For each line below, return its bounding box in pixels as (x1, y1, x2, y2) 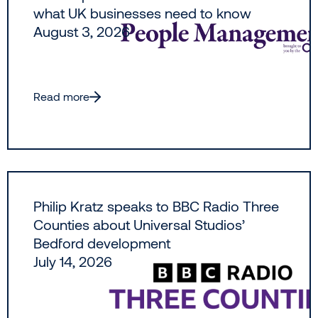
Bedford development (33, 234, 170, 252)
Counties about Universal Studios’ (33, 216, 245, 234)
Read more (33, 89, 89, 104)
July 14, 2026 (33, 253, 112, 270)
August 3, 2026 (33, 23, 130, 40)
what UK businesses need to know (33, 4, 251, 22)
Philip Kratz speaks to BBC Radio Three (33, 197, 279, 215)
